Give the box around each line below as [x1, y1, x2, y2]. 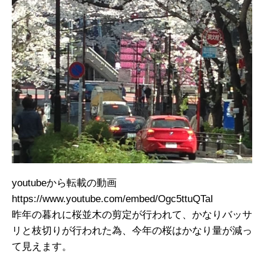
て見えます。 [12, 241, 72, 253]
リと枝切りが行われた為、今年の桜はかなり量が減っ [12, 225, 252, 237]
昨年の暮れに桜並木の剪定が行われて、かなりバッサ [12, 209, 252, 221]
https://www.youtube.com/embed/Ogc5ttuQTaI [12, 193, 213, 205]
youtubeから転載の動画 [12, 177, 117, 189]
